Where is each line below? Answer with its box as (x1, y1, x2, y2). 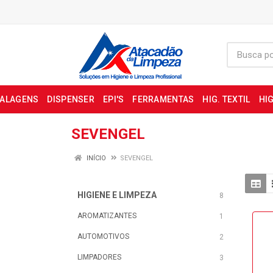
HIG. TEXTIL (202, 94, 250, 104)
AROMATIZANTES (77, 211, 136, 220)
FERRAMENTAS (132, 94, 194, 104)
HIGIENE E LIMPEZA (77, 190, 157, 200)
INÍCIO (85, 154, 106, 162)
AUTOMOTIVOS (77, 232, 129, 241)
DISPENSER (47, 94, 94, 104)
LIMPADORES (77, 253, 121, 261)
